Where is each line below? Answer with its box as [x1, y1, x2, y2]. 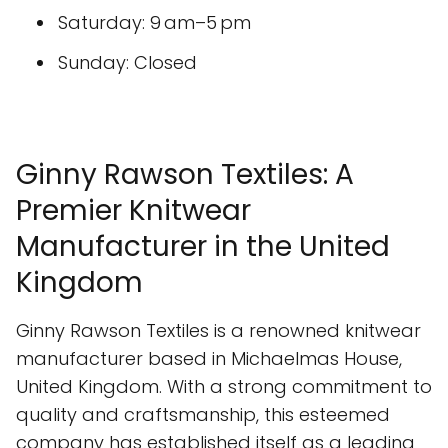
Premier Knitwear [16, 191, 251, 230]
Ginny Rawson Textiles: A [16, 155, 354, 194]
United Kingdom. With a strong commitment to [16, 374, 432, 399]
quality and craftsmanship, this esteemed [16, 402, 390, 427]
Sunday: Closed [58, 50, 197, 75]
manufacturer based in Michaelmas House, [16, 346, 402, 371]
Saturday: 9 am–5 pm [58, 10, 251, 35]
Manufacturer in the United [16, 227, 390, 266]
